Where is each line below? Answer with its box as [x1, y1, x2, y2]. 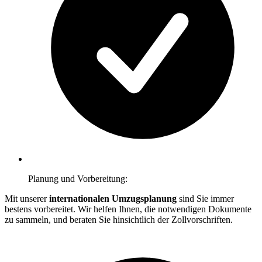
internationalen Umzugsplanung [49, 193, 179, 204]
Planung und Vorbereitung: [28, 173, 127, 184]
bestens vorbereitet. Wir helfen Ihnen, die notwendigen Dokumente [5, 204, 251, 214]
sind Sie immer [179, 193, 234, 204]
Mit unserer [5, 193, 49, 204]
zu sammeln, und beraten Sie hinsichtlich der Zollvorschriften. [5, 214, 233, 225]
